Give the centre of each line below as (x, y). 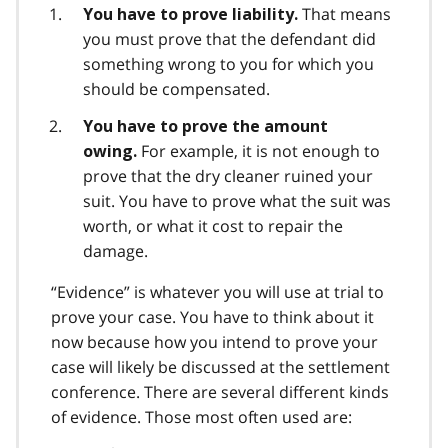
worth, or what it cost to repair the (213, 225)
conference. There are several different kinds (220, 391)
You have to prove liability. (190, 14)
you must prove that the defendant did (229, 38)
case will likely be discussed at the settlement (220, 366)
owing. (112, 151)
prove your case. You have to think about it (212, 316)
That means (344, 13)
